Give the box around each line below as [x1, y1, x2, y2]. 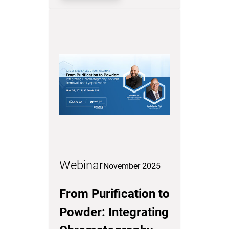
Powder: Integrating [59, 205, 169, 219]
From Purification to [59, 187, 170, 201]
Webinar [59, 158, 103, 172]
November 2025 [103, 161, 161, 171]
